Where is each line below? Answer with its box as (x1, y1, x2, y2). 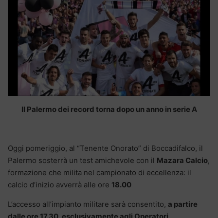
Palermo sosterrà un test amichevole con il (8, 155, 157, 165)
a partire (168, 199, 198, 209)
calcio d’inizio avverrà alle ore (8, 180, 111, 189)
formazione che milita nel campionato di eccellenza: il (8, 167, 191, 177)
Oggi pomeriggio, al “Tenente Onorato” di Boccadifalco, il (8, 143, 203, 153)
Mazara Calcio (157, 155, 208, 165)
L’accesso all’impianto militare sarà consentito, (8, 199, 168, 209)
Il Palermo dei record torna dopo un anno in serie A (21, 104, 197, 114)
